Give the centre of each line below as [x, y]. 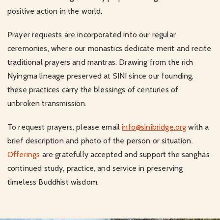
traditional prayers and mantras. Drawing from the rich [100, 62]
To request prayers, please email [65, 127]
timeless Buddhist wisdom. [53, 182]
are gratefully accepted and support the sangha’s [125, 155]
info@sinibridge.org [154, 127]
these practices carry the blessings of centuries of [93, 90]
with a [198, 127]
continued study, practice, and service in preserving [95, 168]
